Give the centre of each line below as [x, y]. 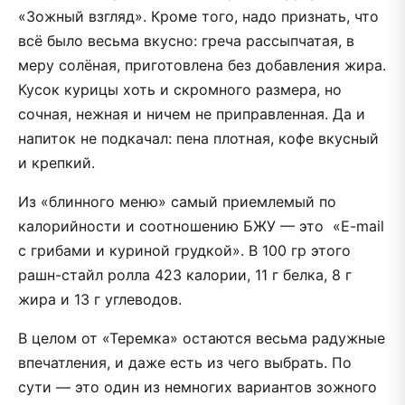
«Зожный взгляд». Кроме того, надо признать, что [198, 16]
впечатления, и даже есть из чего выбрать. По [185, 362]
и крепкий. [57, 162]
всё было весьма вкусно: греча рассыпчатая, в [186, 40]
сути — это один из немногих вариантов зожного [198, 386]
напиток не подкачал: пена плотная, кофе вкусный [198, 138]
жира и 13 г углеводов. [100, 299]
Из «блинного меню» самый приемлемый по [177, 201]
